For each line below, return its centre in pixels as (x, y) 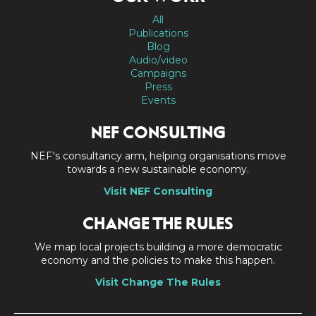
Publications (158, 33)
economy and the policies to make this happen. (158, 260)
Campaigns (158, 73)
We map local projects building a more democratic (158, 247)
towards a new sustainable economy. (158, 169)
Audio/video (158, 60)
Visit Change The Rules (158, 282)
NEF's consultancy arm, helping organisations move (158, 156)
